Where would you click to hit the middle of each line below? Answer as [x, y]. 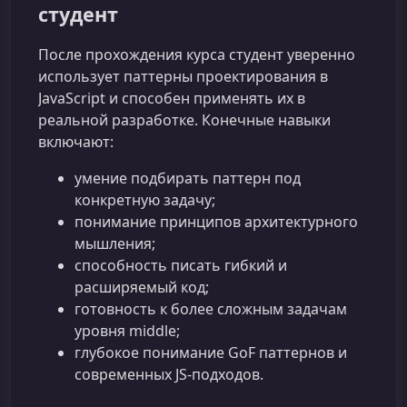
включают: [76, 141]
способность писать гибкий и [181, 265]
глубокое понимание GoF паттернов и [211, 352]
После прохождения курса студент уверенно [197, 54]
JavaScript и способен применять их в [172, 98]
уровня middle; [127, 330]
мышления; [115, 243]
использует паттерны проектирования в [183, 76]
